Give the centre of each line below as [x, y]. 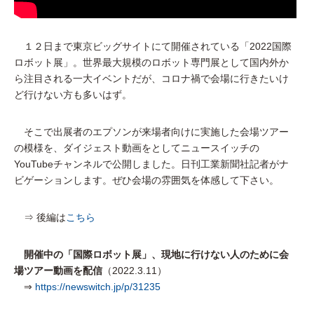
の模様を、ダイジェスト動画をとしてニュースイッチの [137, 148]
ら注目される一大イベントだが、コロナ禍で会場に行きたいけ [151, 79]
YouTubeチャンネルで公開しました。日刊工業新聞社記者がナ [151, 164]
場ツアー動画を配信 [58, 271]
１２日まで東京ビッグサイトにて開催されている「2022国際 [153, 47]
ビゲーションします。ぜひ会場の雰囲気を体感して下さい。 [146, 180]
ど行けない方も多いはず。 [73, 95]
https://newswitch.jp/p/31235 [98, 287]
